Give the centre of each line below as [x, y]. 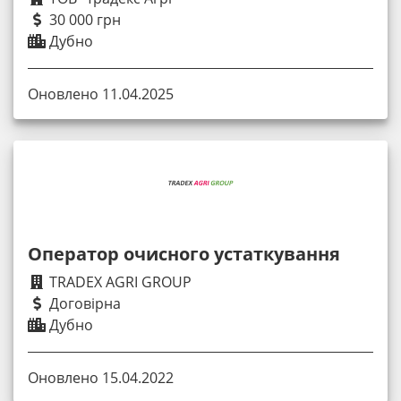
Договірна [83, 304]
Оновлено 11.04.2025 [101, 94]
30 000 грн [83, 20]
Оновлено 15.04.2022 [101, 378]
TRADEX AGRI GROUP [119, 282]
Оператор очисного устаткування [184, 254]
